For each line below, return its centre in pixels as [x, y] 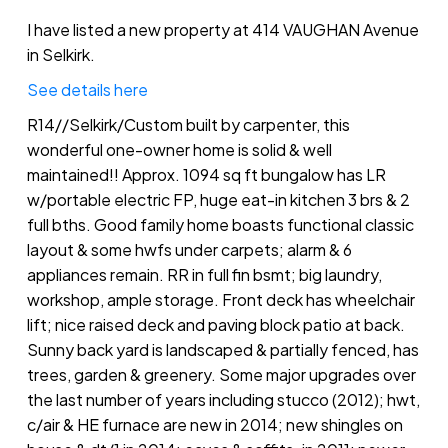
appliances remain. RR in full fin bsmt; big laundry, [204, 274]
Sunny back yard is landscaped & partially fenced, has [222, 349]
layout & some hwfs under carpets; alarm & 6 [189, 249]
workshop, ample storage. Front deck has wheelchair [220, 299]
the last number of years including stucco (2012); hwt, [223, 399]
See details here [87, 89]
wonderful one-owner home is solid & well [179, 149]
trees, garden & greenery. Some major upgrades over [221, 374]
